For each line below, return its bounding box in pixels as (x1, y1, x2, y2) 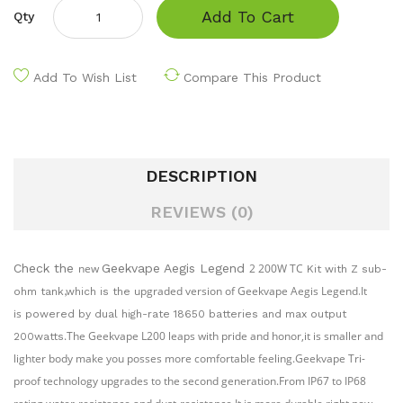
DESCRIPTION (146, 166, 257, 185)
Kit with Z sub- (303, 263, 387, 275)
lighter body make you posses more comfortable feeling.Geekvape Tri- (13, 351, 365, 366)
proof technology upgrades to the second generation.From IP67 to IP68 (13, 373, 366, 389)
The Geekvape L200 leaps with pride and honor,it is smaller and (67, 328, 383, 344)
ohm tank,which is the (13, 285, 134, 298)
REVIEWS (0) (149, 202, 254, 221)
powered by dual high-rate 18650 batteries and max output (25, 308, 346, 320)
